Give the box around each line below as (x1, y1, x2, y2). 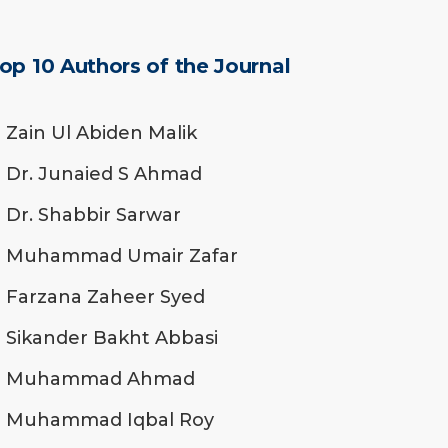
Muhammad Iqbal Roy (6, 408, 214, 431)
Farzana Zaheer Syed (6, 285, 205, 308)
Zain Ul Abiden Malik (6, 121, 197, 144)
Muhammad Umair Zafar (6, 244, 238, 267)
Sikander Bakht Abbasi (6, 326, 218, 349)
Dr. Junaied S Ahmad (6, 162, 202, 185)
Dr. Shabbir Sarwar (6, 203, 181, 226)
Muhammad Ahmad (6, 367, 195, 390)
